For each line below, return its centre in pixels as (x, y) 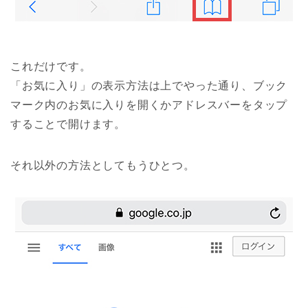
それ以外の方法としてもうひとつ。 (103, 166)
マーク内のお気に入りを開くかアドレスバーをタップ (149, 105)
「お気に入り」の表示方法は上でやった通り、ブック (149, 86)
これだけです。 (51, 67)
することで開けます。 (68, 124)
